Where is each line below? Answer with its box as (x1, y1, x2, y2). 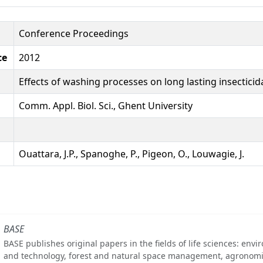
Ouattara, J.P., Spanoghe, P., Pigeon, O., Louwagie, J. (19, 147, 244, 160)
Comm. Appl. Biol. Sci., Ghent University (19, 99, 193, 112)
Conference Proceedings (19, 26, 129, 40)
